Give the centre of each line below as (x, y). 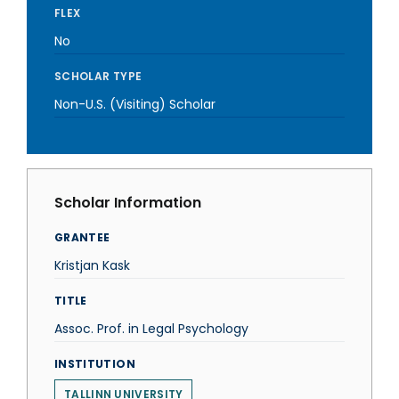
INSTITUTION (95, 364)
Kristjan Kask (92, 265)
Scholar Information (128, 203)
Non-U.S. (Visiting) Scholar (135, 104)
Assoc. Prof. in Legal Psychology (151, 329)
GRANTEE (82, 237)
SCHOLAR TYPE (98, 76)
